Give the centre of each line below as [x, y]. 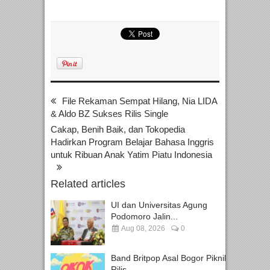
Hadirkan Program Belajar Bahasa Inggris [132, 142]
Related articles [88, 184]
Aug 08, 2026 [143, 229]
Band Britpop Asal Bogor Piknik [170, 258]
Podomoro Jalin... [144, 217]
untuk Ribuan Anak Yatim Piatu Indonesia [131, 155]
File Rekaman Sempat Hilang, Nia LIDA [140, 101]
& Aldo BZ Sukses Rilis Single [109, 114]
